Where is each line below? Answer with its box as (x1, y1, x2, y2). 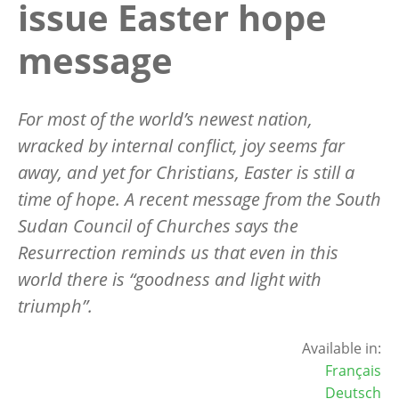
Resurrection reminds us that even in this (18, 240, 338, 265)
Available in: (302, 338, 381, 358)
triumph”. (18, 293, 93, 318)
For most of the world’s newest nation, (18, 106, 313, 131)
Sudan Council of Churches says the (18, 213, 298, 238)
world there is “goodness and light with (18, 266, 322, 291)
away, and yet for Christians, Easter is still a (18, 159, 354, 184)
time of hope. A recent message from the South (18, 186, 381, 211)
